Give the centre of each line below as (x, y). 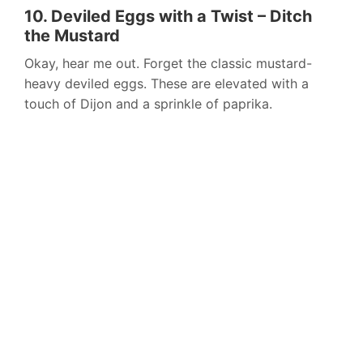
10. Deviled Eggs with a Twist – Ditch (168, 17)
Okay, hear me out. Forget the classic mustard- (168, 64)
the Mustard (72, 36)
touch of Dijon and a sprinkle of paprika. (148, 104)
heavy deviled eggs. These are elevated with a (167, 84)
